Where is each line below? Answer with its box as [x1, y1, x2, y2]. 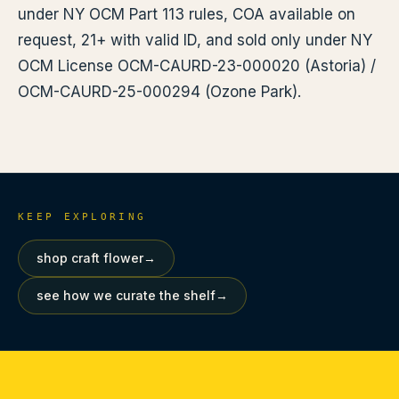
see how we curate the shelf [37, 288, 216, 303]
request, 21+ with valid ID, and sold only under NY [18, 31, 372, 49]
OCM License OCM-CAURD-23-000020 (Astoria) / [18, 57, 376, 75]
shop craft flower [37, 250, 143, 265]
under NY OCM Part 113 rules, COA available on [18, 5, 355, 23]
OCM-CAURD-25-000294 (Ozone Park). [18, 83, 301, 101]
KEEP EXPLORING [18, 211, 147, 223]
